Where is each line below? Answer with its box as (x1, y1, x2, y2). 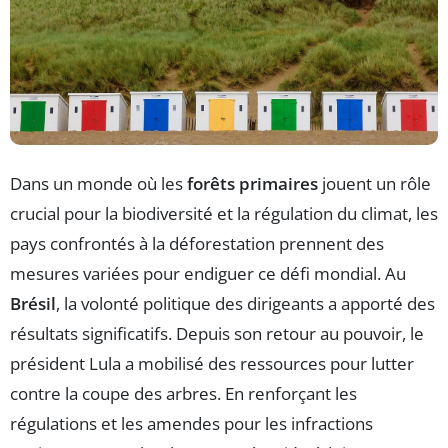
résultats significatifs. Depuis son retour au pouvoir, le (10, 322, 424, 346)
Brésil (10, 292, 56, 316)
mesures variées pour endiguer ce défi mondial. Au (10, 262, 406, 286)
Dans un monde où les (10, 172, 187, 196)
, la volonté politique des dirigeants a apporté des (56, 292, 435, 316)
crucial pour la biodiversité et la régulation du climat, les (10, 202, 438, 226)
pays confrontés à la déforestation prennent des (10, 232, 384, 256)
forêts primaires (187, 172, 318, 196)
